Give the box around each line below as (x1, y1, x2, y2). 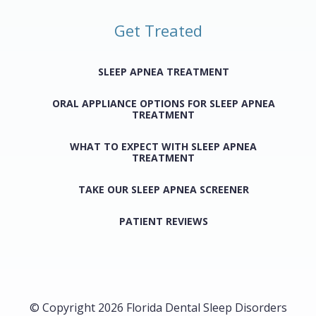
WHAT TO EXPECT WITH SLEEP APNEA (70, 139, 257, 153)
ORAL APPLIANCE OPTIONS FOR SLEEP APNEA (51, 96, 275, 110)
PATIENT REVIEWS (119, 214, 208, 228)
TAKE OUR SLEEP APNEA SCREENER (78, 182, 249, 196)
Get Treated (114, 19, 202, 41)
